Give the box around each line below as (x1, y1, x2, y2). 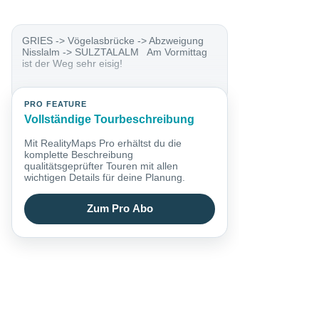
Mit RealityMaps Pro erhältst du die (24, 137, 182, 149)
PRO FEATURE (24, 100, 88, 109)
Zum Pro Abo (86, 203, 153, 215)
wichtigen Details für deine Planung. (24, 171, 186, 183)
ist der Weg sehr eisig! (22, 57, 123, 69)
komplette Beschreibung (24, 148, 134, 160)
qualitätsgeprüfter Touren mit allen (24, 159, 179, 172)
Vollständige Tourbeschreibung (24, 113, 195, 126)
